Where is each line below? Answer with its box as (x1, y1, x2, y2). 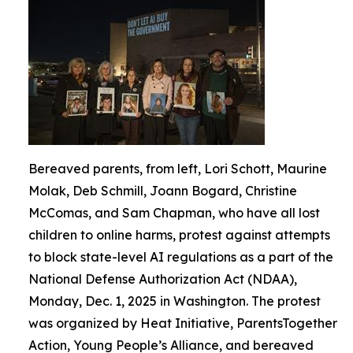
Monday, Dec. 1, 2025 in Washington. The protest (28, 293, 321, 309)
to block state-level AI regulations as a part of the (28, 249, 333, 265)
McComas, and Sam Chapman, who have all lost (28, 205, 320, 221)
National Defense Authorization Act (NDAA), (28, 271, 297, 287)
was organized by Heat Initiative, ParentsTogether (28, 315, 337, 331)
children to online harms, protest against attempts (28, 227, 330, 243)
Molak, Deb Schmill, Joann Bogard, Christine (28, 183, 297, 199)
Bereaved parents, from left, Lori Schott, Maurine (28, 161, 327, 176)
